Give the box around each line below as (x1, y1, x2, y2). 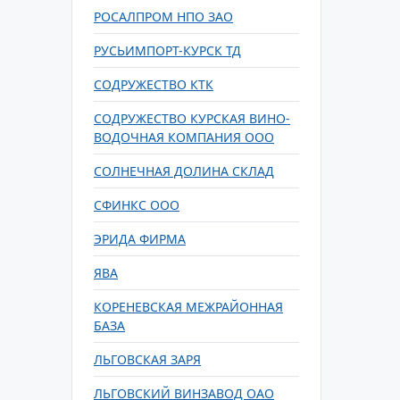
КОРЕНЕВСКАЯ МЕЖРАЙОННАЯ (94, 298, 283, 315)
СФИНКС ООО (94, 196, 179, 213)
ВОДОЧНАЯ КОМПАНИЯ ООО (94, 129, 274, 146)
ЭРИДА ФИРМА (94, 230, 186, 247)
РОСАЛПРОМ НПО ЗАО (94, 8, 233, 25)
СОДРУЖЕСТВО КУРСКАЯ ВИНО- (94, 110, 290, 127)
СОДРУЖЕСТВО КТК (94, 76, 213, 93)
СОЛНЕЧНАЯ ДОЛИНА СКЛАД (94, 162, 274, 179)
